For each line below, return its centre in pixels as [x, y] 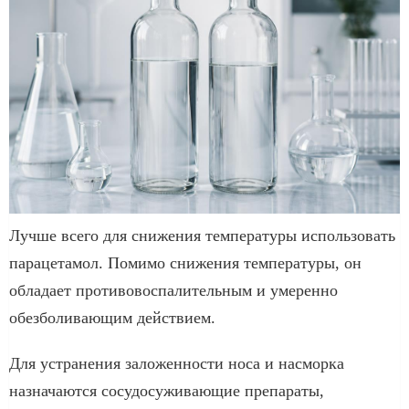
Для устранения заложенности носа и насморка [177, 363]
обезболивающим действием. [112, 317]
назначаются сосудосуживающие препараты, [167, 390]
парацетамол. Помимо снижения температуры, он [185, 262]
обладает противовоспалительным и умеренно [173, 290]
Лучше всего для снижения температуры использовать [202, 235]
